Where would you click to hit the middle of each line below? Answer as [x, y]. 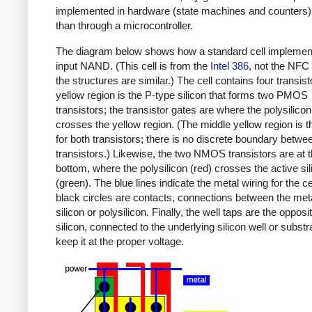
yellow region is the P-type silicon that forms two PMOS [182, 95]
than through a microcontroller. [124, 26]
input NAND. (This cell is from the [133, 65]
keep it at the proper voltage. [120, 241]
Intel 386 [229, 65]
